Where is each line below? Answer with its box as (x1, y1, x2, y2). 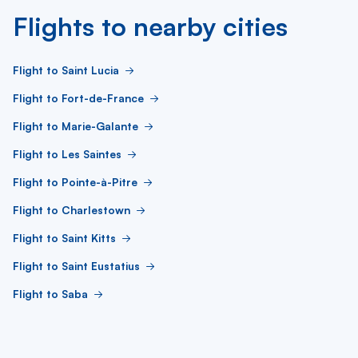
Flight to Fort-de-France (13, 91, 144, 105)
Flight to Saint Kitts (13, 231, 116, 245)
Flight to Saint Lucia (13, 63, 119, 77)
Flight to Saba (13, 287, 88, 300)
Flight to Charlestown (13, 203, 130, 217)
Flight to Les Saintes (13, 147, 121, 161)
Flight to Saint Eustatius (13, 259, 140, 272)
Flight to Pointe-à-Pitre (13, 175, 137, 189)
